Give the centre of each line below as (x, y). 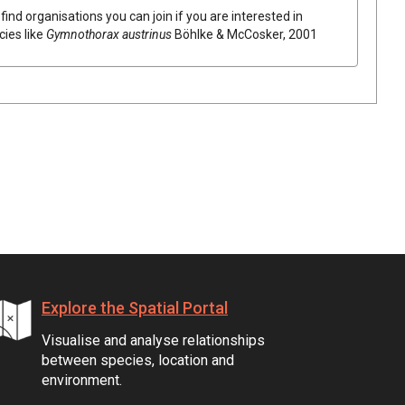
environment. (82, 380)
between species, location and (138, 360)
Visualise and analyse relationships (153, 340)
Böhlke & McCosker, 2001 (246, 34)
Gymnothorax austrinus (109, 34)
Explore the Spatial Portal (135, 307)
